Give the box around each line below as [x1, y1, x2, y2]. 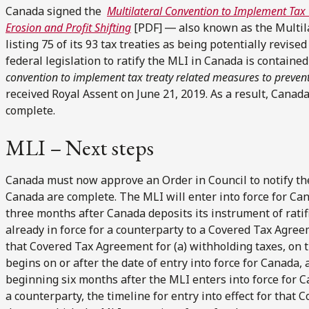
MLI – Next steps [6, 133, 154, 161]
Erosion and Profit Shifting [6, 19, 131, 35]
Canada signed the [6, 3, 107, 19]
